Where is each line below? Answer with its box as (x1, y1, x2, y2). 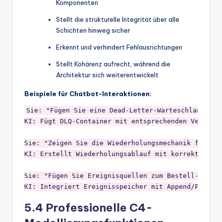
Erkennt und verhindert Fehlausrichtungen (56, 43, 182, 52)
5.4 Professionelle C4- (24, 201, 153, 215)
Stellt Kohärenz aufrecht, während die (56, 60, 170, 68)
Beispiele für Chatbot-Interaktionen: (24, 90, 152, 98)
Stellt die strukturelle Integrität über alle (56, 15, 179, 24)
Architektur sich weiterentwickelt (56, 71, 159, 79)
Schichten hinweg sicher (56, 26, 130, 35)
